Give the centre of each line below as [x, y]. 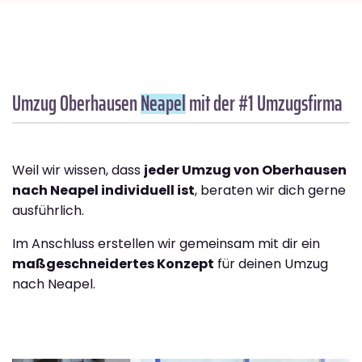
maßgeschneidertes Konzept [113, 264]
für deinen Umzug [271, 264]
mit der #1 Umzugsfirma [264, 103]
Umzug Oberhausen [76, 103]
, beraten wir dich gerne [270, 191]
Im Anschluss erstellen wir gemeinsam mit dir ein [166, 244]
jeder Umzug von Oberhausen [245, 170]
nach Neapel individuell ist [103, 191]
